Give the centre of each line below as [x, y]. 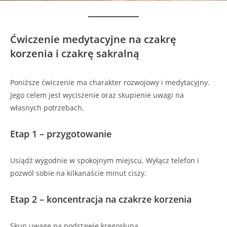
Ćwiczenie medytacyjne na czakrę [93, 40]
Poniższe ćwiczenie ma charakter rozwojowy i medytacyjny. [110, 83]
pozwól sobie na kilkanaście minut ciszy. [78, 173]
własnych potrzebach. [47, 108]
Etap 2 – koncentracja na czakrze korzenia [101, 199]
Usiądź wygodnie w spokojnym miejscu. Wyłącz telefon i [105, 161]
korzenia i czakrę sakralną [75, 54]
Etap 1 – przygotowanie [61, 134]
